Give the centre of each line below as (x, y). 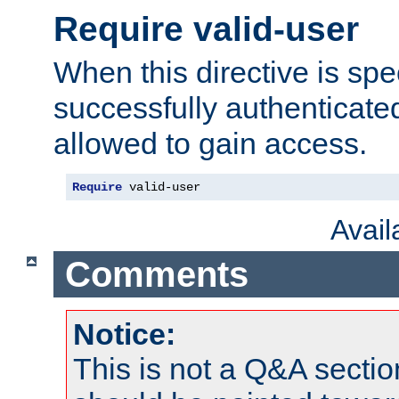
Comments (156, 274)
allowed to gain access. (210, 144)
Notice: (124, 334)
